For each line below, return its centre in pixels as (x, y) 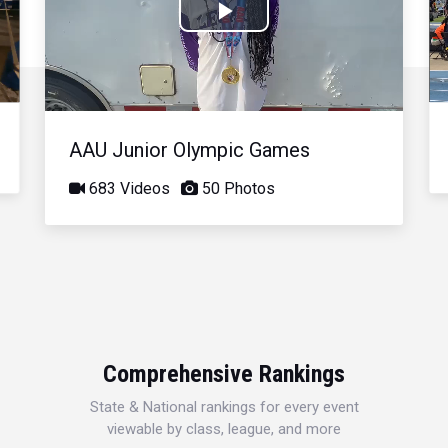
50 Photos (237, 188)
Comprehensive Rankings (224, 373)
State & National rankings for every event (224, 406)
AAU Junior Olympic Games (190, 149)
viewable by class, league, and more (224, 428)
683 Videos (128, 188)
